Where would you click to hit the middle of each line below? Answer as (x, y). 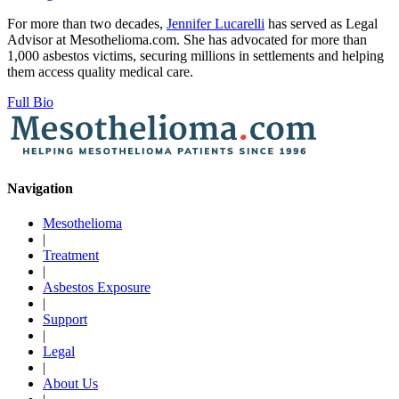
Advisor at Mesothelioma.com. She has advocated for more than (187, 39)
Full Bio (30, 102)
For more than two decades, (87, 23)
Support (65, 320)
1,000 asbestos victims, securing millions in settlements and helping (195, 55)
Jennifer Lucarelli (216, 23)
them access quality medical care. (100, 71)
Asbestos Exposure (97, 288)
